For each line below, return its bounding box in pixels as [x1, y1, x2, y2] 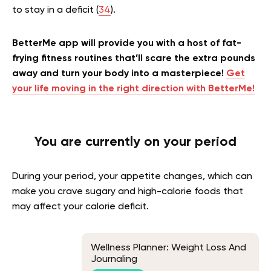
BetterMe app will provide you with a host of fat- [12, 39, 241, 48]
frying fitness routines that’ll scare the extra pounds [12, 54, 255, 64]
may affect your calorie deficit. [12, 202, 149, 212]
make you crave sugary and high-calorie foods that [12, 187, 243, 197]
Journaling [91, 255, 137, 265]
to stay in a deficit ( [12, 5, 99, 15]
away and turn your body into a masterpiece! [12, 69, 226, 79]
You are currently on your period [34, 135, 237, 149]
